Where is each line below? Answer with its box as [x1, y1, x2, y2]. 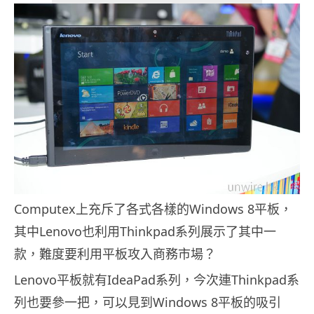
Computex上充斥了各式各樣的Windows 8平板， [14, 200, 292, 217]
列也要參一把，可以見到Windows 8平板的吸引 [14, 293, 281, 310]
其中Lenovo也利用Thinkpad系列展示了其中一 [14, 222, 276, 240]
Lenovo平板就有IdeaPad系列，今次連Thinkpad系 [14, 271, 299, 288]
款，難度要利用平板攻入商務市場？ [14, 245, 216, 262]
